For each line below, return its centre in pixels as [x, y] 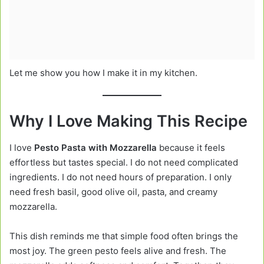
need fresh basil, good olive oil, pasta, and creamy [113, 192]
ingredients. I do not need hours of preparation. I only [121, 177]
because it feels [191, 147]
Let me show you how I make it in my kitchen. [103, 72]
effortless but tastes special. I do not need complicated [124, 162]
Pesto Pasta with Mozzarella [95, 147]
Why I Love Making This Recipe [128, 121]
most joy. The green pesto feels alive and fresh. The [118, 250]
